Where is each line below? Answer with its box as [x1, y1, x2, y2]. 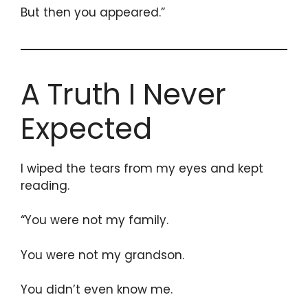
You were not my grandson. [21, 246, 184, 263]
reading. [21, 177, 69, 194]
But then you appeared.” [21, 3, 165, 21]
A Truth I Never [21, 74, 226, 115]
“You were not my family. [21, 212, 168, 229]
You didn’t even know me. [21, 281, 173, 298]
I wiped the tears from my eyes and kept [21, 159, 263, 177]
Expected [21, 108, 152, 149]
